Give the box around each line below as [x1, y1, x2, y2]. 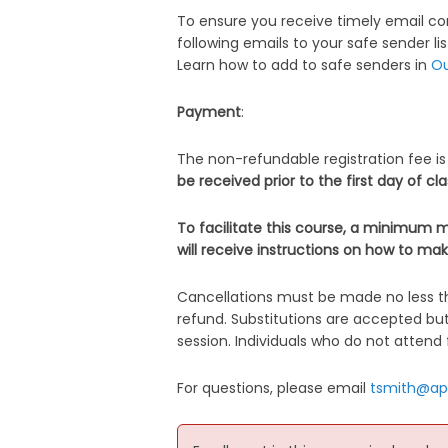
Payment [177, 102, 242, 123]
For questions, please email [177, 378, 371, 399]
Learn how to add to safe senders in [177, 55, 432, 76]
